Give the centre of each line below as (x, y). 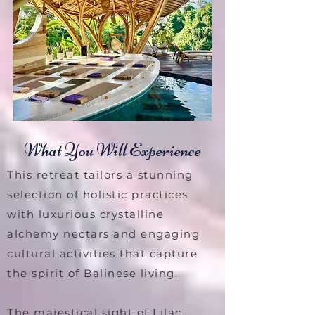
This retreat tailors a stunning (100, 174)
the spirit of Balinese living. (92, 273)
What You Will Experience (112, 150)
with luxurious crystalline (85, 214)
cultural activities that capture (102, 253)
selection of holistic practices (98, 194)
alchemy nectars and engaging (103, 233)
